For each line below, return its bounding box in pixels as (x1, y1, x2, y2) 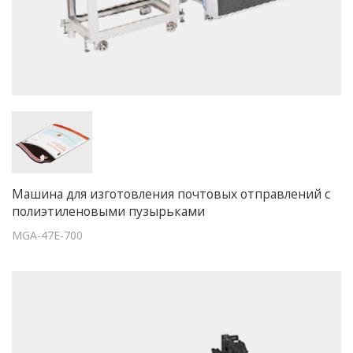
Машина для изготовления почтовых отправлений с (12, 184, 330, 203)
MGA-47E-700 (12, 227, 83, 243)
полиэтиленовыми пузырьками (12, 202, 205, 220)
